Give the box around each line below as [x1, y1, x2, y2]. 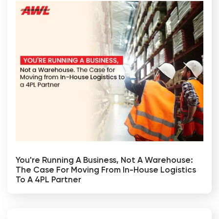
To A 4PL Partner [16, 175, 81, 184]
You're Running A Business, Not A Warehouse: [16, 156, 193, 165]
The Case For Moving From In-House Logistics [16, 166, 196, 175]
